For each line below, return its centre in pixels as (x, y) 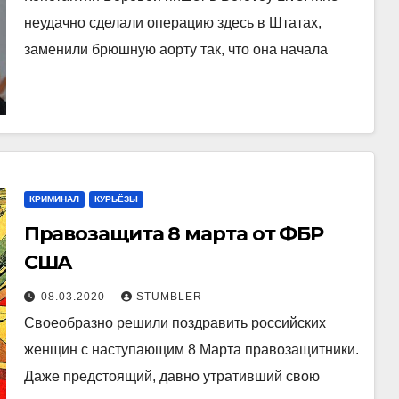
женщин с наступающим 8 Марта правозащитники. (191, 350)
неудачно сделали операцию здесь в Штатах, (172, 22)
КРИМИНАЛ (54, 199)
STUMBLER (169, 297)
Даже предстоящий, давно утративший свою (171, 376)
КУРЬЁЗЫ (116, 199)
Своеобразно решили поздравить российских (175, 323)
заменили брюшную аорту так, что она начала (175, 49)
